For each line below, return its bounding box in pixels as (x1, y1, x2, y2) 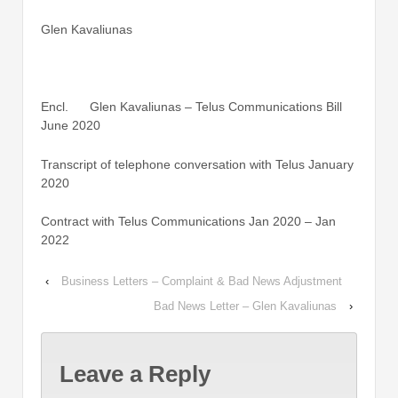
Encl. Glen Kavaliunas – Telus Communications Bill (41, 99, 342, 115)
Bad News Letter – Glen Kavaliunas (154, 299, 337, 314)
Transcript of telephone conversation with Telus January (41, 156, 354, 171)
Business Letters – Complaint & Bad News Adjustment (61, 275, 342, 289)
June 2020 (41, 118, 100, 133)
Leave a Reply (60, 360, 211, 387)
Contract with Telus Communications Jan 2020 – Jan (41, 213, 336, 228)
